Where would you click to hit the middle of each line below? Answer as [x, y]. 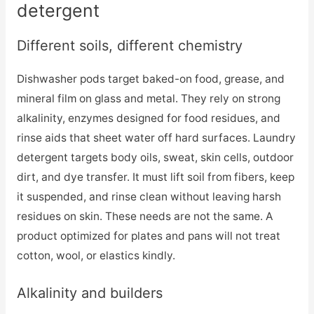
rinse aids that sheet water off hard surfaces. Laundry [156, 138]
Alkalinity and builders [89, 293]
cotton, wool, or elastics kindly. [96, 256]
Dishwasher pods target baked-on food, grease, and [150, 79]
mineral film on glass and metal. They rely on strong [148, 99]
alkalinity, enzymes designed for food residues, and [148, 118]
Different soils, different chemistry [129, 46]
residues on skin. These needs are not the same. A [144, 217]
